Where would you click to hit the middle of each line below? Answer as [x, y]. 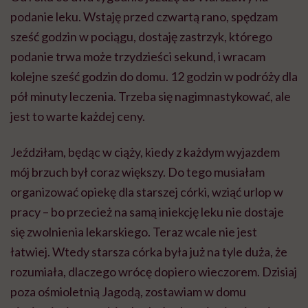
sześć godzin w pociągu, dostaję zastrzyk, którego [141, 37]
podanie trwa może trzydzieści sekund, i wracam [138, 57]
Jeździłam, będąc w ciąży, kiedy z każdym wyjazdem [145, 152]
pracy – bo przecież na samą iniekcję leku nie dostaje [147, 212]
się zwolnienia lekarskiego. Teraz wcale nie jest [134, 232]
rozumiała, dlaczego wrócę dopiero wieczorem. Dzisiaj [154, 272]
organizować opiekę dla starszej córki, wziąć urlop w [147, 192]
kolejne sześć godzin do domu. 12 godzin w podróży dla [154, 77]
